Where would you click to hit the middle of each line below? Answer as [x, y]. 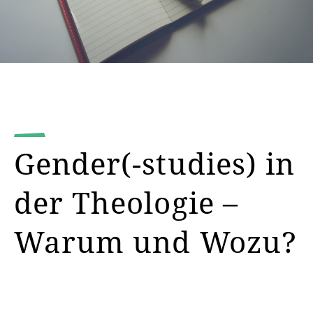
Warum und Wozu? [155, 241]
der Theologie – [126, 202]
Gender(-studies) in [154, 163]
